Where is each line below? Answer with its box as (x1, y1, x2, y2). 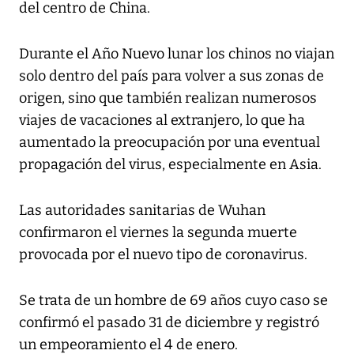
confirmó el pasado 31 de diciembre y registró (19, 314, 319, 332)
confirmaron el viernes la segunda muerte (19, 224, 297, 242)
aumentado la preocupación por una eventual (19, 134, 320, 152)
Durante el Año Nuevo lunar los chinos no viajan (19, 45, 334, 63)
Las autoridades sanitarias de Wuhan (19, 201, 265, 220)
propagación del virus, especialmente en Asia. (19, 156, 322, 174)
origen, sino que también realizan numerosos (19, 89, 317, 107)
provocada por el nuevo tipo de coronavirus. (19, 246, 307, 264)
